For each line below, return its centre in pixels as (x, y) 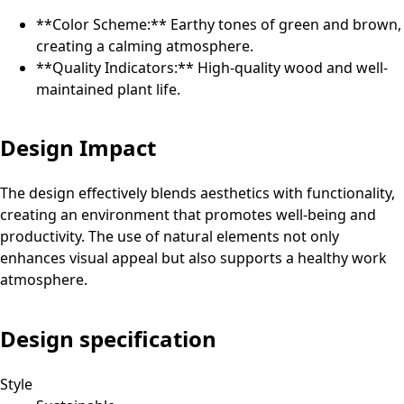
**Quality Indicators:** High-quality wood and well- (212, 67)
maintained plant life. (108, 89)
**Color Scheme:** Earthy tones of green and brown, (219, 24)
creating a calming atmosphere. (145, 46)
